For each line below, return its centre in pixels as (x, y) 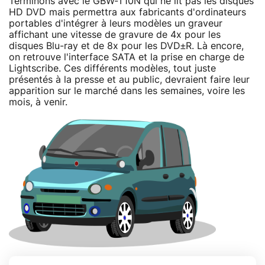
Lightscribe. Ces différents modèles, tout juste (112, 68)
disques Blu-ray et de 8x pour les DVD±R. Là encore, (126, 46)
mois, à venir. (38, 102)
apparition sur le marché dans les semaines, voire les (127, 91)
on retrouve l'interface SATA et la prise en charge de (127, 57)
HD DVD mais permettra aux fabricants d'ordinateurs (127, 12)
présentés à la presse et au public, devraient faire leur (129, 80)
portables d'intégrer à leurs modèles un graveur (116, 23)
